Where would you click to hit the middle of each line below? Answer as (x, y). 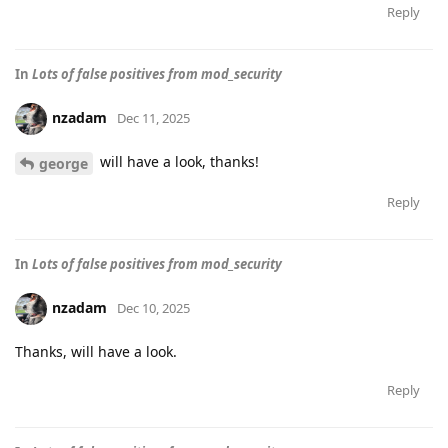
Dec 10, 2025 (153, 307)
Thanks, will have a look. (96, 351)
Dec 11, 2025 (153, 118)
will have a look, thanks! (177, 162)
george (63, 163)
